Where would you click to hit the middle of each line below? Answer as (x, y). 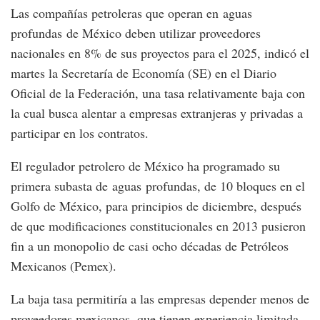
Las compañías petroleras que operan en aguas (131, 12)
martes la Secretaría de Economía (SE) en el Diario (144, 72)
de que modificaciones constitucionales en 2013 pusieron (158, 225)
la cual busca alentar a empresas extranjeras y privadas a (157, 112)
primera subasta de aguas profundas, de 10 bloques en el (158, 185)
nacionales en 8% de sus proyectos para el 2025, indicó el (160, 52)
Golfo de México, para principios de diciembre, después (156, 205)
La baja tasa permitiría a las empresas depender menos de (160, 298)
